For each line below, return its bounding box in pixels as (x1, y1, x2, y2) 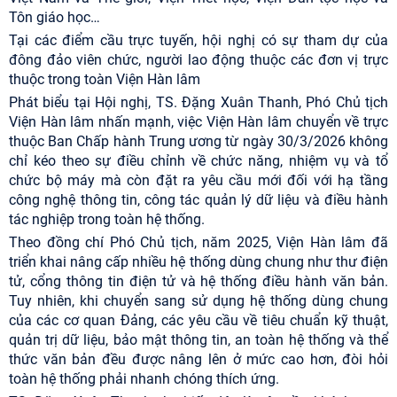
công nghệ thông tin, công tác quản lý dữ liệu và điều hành (9, 191, 388, 209)
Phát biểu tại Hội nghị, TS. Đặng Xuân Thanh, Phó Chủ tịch (9, 94, 388, 112)
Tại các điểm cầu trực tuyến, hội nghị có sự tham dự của (9, 32, 388, 50)
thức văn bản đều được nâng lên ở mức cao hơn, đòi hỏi (9, 351, 388, 369)
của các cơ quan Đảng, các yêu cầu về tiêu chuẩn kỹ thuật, (9, 312, 388, 330)
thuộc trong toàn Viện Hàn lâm (9, 71, 200, 89)
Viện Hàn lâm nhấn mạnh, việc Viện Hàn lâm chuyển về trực (9, 113, 388, 131)
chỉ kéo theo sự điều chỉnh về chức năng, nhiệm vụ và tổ (9, 152, 388, 170)
